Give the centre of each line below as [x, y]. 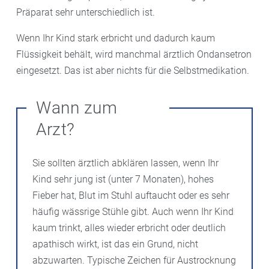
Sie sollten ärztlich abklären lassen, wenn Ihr [125, 163]
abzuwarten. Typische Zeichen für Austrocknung [134, 260]
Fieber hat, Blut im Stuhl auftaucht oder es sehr [131, 195]
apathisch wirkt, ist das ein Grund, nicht [115, 244]
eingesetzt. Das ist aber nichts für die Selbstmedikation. [133, 70]
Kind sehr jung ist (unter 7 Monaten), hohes [123, 179]
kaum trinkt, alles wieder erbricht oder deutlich [129, 228]
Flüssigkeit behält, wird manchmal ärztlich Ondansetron [134, 54]
